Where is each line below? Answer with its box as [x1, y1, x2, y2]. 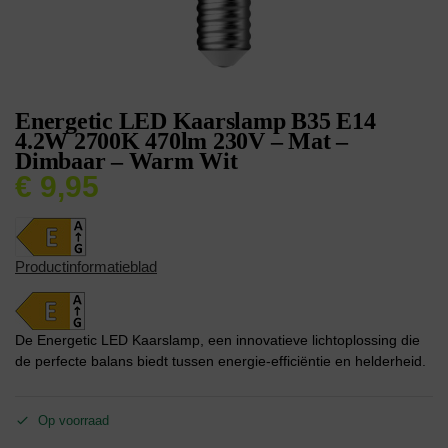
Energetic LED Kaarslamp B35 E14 [15, 108, 376, 134]
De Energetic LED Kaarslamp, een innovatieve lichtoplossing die [15, 331, 420, 348]
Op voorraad [38, 413, 109, 429]
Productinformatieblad [15, 257, 157, 275]
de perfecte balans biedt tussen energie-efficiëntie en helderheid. [15, 352, 426, 369]
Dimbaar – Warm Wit [15, 148, 238, 174]
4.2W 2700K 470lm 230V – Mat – [15, 128, 349, 154]
